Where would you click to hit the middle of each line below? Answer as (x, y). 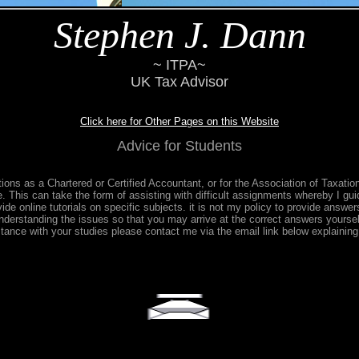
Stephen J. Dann (179, 35)
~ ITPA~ (179, 65)
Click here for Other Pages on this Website (179, 121)
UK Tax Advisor (179, 82)
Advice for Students (179, 146)
